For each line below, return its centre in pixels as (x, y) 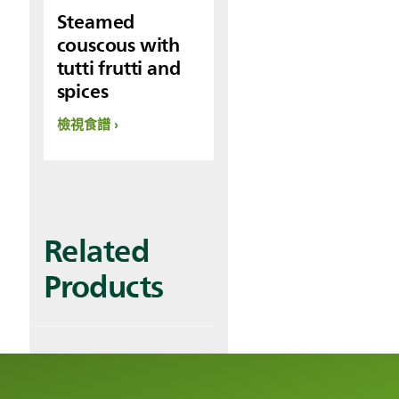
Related (96, 250)
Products (103, 286)
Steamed (96, 21)
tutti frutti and (118, 68)
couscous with (118, 45)
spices (82, 91)
